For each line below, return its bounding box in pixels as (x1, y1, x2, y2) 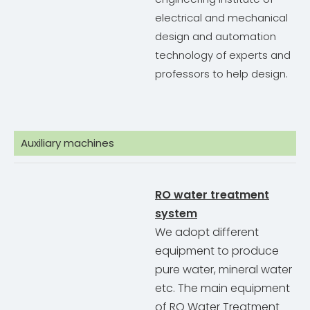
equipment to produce (155, 243, 279, 259)
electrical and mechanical (155, 10, 288, 26)
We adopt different (155, 224, 259, 241)
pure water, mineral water (155, 262, 292, 278)
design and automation (155, 29, 276, 44)
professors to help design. (155, 66, 288, 82)
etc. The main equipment (155, 280, 290, 297)
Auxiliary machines (21, 136, 114, 151)
